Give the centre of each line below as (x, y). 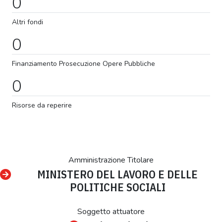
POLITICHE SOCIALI (117, 187)
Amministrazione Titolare (111, 160)
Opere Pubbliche (128, 63)
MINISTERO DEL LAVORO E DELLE (117, 174)
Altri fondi (28, 22)
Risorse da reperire (42, 105)
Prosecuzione (79, 63)
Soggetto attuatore (111, 211)
